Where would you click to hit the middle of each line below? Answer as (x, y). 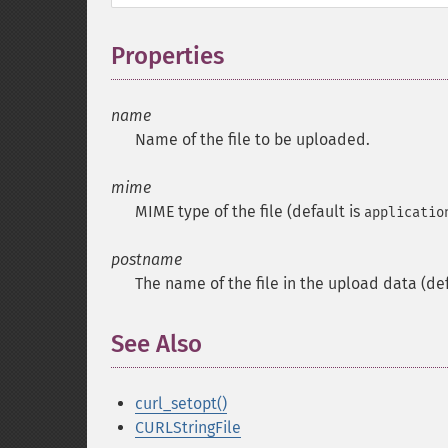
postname (146, 259)
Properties (167, 56)
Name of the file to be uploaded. (252, 139)
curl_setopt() (181, 403)
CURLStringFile (188, 427)
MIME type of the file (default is (249, 211)
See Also (156, 344)
